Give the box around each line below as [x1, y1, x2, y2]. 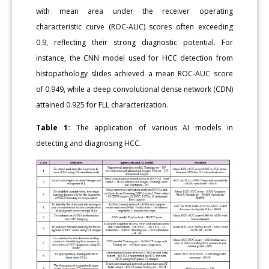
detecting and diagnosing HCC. [36, 138, 142, 148]
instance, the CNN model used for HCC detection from [36, 52, 233, 63]
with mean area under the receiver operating [36, 5, 233, 16]
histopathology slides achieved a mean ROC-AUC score [36, 68, 233, 79]
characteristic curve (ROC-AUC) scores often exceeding [36, 21, 233, 32]
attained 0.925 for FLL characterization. [36, 99, 169, 110]
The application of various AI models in [70, 122, 233, 133]
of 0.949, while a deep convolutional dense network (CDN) [36, 83, 233, 94]
